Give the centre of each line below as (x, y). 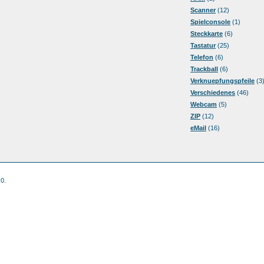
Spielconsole (210, 22)
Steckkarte (207, 34)
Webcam (204, 104)
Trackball (204, 69)
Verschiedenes (213, 93)
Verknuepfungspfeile (222, 81)
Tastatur (203, 45)
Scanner (203, 10)
